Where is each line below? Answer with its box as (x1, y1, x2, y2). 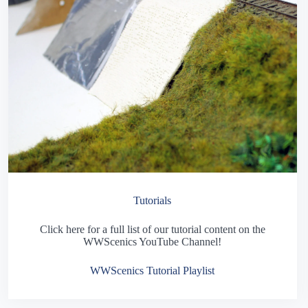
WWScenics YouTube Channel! (83, 236, 222, 247)
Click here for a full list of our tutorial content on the (39, 223, 265, 235)
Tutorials (133, 195, 172, 206)
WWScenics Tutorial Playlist (90, 265, 215, 276)
